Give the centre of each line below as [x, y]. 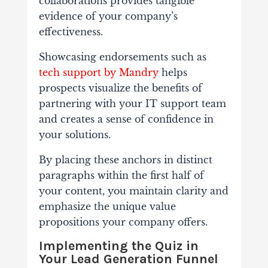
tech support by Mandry [98, 73]
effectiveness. [71, 32]
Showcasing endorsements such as [122, 57]
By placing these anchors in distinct [125, 160]
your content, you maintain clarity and [133, 191]
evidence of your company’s [108, 16]
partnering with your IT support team [132, 104]
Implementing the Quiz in [118, 246]
